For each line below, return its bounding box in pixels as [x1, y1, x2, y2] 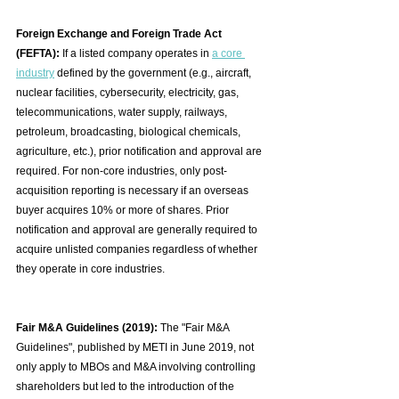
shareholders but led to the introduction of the [16, 380, 237, 394]
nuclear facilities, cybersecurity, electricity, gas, [16, 86, 241, 100]
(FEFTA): [16, 47, 60, 61]
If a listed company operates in [60, 47, 212, 61]
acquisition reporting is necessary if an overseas [16, 184, 251, 198]
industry [16, 67, 54, 80]
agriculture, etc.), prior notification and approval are [16, 145, 265, 159]
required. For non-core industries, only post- [16, 165, 227, 178]
